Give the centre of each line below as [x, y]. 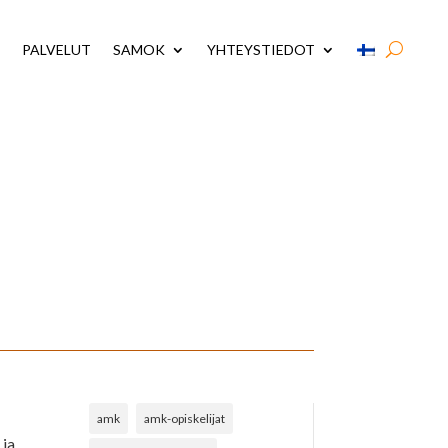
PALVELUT [57, 49]
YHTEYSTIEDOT [261, 49]
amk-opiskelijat [185, 418]
